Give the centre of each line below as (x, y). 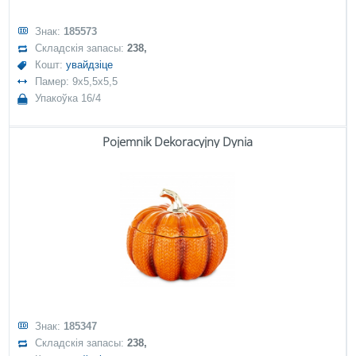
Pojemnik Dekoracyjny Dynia (178, 141)
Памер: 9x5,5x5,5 (77, 81)
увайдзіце (90, 65)
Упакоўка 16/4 (68, 98)
